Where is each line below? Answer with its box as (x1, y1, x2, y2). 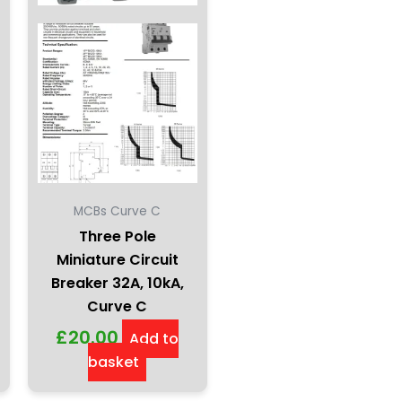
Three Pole (78, 225, 156, 247)
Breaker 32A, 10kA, (50, 272, 184, 293)
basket (88, 351, 140, 372)
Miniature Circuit (56, 249, 179, 270)
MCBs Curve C (74, 202, 162, 220)
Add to (129, 328, 179, 349)
